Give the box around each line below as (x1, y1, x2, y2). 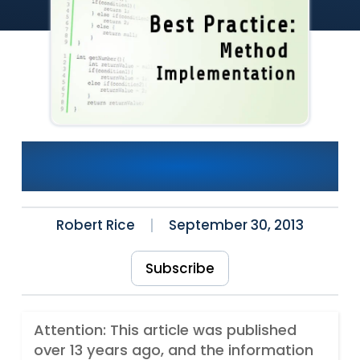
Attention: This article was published (33, 320, 297, 341)
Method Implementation (52, 165, 307, 193)
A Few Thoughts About (55, 140, 304, 168)
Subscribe (145, 258, 215, 278)
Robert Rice (55, 215, 135, 235)
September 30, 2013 (169, 215, 305, 235)
